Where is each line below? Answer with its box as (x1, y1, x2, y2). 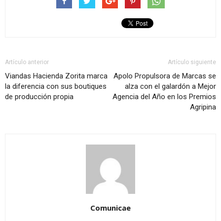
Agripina (190, 103, 216, 111)
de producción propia (5, 92, 74, 101)
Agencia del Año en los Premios (112, 92, 216, 101)
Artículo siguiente (168, 59, 216, 66)
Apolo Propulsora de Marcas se (113, 72, 216, 80)
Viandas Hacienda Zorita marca (5, 72, 108, 80)
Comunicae (90, 203, 131, 213)
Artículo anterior (5, 59, 49, 66)
